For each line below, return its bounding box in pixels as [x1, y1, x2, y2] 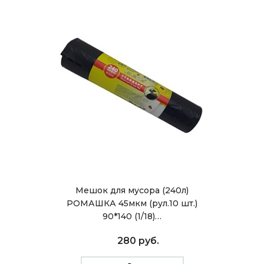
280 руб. [117, 235, 159, 246]
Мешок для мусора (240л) [75, 185, 189, 196]
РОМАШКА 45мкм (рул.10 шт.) [67, 198, 197, 209]
